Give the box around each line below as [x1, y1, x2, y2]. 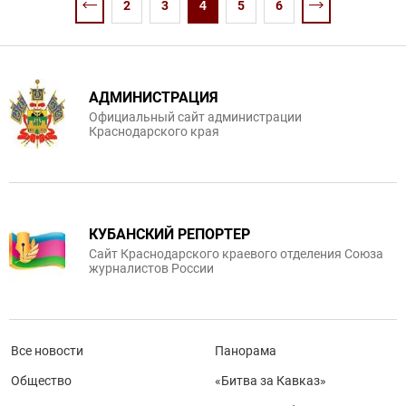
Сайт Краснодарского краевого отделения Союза [89, 246, 383, 261]
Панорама [215, 343, 276, 358]
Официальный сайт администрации [89, 109, 302, 124]
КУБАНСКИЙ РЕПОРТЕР [89, 225, 250, 243]
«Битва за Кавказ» [215, 372, 326, 388]
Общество [11, 372, 72, 388]
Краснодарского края [89, 123, 219, 139]
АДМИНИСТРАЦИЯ [89, 88, 218, 106]
